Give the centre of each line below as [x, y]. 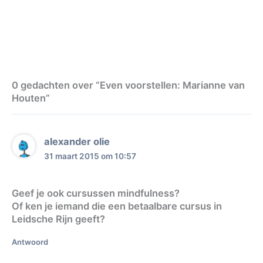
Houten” [31, 98]
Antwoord [30, 242]
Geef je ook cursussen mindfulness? [96, 193]
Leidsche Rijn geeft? [58, 219]
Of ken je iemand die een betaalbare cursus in [117, 206]
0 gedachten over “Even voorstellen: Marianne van [128, 85]
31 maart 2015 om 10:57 [90, 156]
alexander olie [77, 142]
